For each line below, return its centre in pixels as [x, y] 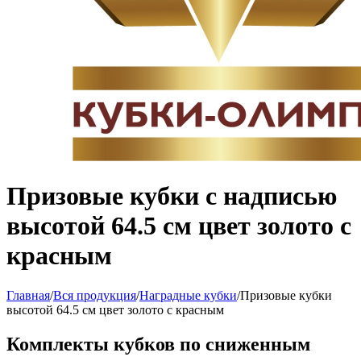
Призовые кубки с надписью [172, 196]
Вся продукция [95, 295]
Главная [28, 295]
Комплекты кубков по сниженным [158, 344]
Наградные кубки [188, 295]
